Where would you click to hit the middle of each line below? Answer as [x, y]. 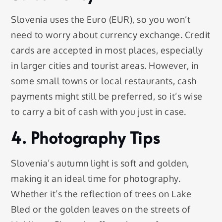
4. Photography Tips [85, 137]
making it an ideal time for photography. [96, 178]
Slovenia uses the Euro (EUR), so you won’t [101, 19]
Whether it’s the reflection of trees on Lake [101, 194]
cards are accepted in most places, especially [107, 50]
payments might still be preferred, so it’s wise [107, 96]
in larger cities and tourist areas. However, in [105, 65]
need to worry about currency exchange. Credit [111, 34]
